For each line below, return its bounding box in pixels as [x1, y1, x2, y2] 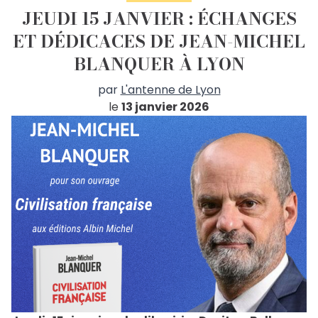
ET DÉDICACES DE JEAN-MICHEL [13, 28, 305, 55]
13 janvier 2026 [121, 99, 209, 116]
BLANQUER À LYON [73, 51, 245, 78]
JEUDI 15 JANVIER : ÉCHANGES [21, 6, 297, 33]
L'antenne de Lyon [120, 82, 221, 99]
